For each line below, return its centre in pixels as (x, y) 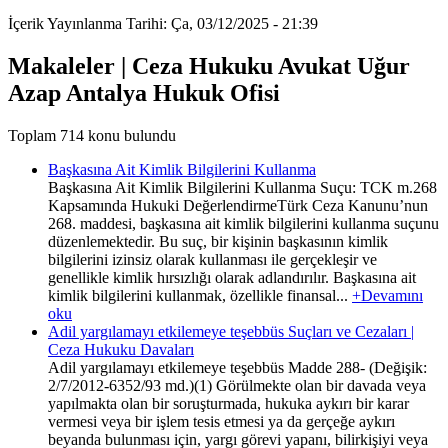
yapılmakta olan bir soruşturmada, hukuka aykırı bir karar (228, 403)
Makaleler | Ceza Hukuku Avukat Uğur (209, 65)
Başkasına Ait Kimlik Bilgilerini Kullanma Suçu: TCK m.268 (242, 187)
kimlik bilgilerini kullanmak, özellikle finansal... (200, 295)
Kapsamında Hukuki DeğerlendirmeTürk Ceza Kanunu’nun (238, 205)
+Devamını (387, 295)
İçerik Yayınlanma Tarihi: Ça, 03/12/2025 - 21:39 (163, 23)
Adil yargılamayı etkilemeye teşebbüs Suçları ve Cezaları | (231, 331)
